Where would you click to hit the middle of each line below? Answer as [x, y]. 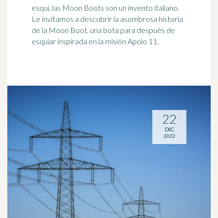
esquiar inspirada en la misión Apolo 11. [95, 41]
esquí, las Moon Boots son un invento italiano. [105, 8]
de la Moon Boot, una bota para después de [103, 30]
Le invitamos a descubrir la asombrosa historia [107, 19]
